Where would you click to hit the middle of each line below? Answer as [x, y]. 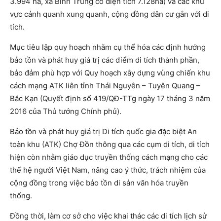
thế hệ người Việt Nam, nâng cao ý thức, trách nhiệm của [108, 170]
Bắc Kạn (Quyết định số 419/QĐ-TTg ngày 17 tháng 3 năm [110, 99]
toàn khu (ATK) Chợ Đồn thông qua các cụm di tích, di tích [110, 145]
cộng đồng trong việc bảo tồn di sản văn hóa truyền [99, 183]
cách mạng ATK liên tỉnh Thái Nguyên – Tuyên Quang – [105, 86]
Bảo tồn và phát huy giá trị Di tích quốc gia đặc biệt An [103, 132]
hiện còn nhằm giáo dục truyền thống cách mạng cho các [109, 157]
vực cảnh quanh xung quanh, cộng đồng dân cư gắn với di [110, 14]
